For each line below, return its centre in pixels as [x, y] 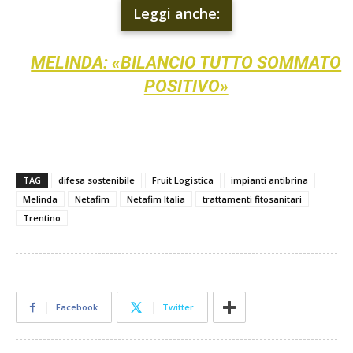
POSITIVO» [186, 86]
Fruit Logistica [183, 180]
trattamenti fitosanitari [252, 199]
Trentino [42, 217]
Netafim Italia [156, 199]
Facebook [77, 307]
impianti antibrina [269, 180]
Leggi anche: [176, 13]
